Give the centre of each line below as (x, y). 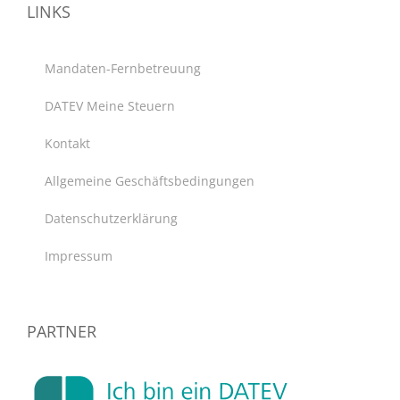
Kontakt (67, 143)
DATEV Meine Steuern (110, 105)
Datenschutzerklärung (111, 218)
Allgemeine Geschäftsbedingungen (150, 180)
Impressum (79, 255)
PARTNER (62, 331)
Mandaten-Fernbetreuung (123, 68)
